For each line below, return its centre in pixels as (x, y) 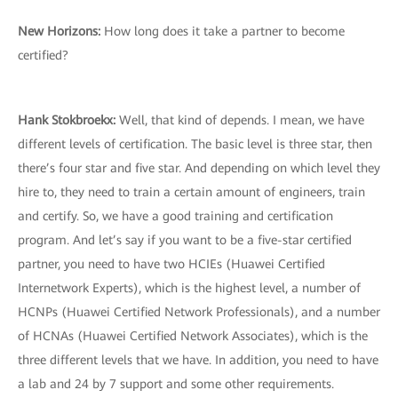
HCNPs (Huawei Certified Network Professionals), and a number (199, 312)
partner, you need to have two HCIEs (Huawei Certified (171, 264)
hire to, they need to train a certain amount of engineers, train (191, 192)
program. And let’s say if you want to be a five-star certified (185, 240)
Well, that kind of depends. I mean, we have (242, 120)
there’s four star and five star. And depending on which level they (199, 168)
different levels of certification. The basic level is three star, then (195, 144)
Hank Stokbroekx (65, 120)
